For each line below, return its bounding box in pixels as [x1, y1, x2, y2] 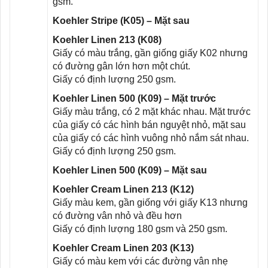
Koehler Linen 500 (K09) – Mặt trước [53, 93, 216, 103]
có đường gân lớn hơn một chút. [53, 60, 190, 71]
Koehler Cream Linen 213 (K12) [53, 184, 194, 194]
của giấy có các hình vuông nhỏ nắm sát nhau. [53, 132, 249, 143]
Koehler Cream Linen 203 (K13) [53, 242, 194, 253]
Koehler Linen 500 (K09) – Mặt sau [53, 165, 207, 175]
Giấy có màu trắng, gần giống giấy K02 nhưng [53, 47, 248, 58]
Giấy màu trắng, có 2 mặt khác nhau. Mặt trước [53, 106, 251, 117]
